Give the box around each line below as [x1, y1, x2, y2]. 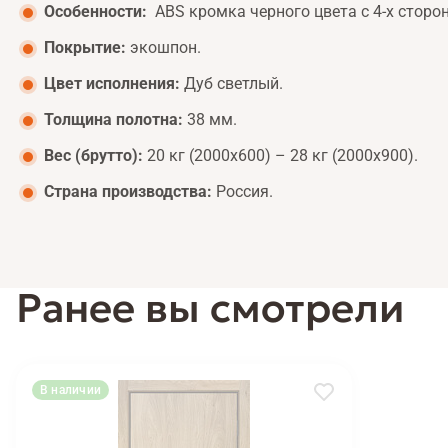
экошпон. [126, 37, 201, 57]
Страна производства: [44, 181, 212, 201]
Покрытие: [44, 37, 126, 57]
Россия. [212, 181, 273, 201]
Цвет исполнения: [44, 73, 180, 93]
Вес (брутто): [44, 145, 143, 165]
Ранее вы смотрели [16, 282, 404, 333]
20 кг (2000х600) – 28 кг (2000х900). [143, 145, 418, 165]
